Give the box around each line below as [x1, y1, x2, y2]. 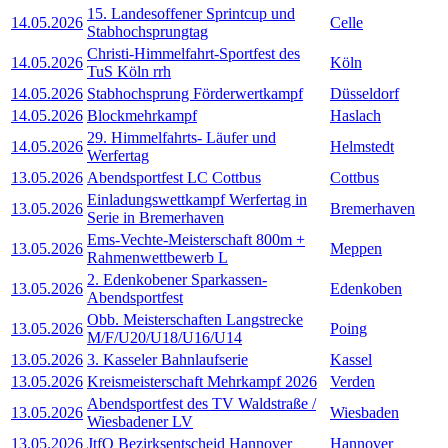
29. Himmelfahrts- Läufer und [87, 128, 276, 146]
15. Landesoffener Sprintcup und [87, 4, 295, 22]
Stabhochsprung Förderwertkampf [87, 84, 303, 102]
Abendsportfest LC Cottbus [87, 168, 261, 186]
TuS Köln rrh [87, 62, 171, 80]
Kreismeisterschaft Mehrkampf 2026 [87, 372, 317, 390]
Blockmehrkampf [87, 106, 197, 124]
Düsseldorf [330, 84, 399, 102]
